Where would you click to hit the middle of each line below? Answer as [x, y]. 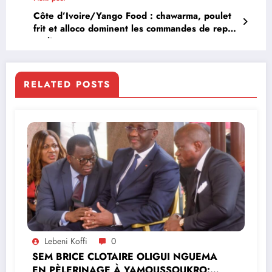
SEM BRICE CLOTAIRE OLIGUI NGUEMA [125, 256]
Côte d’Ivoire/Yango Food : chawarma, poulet [132, 15]
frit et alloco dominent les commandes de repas [135, 28]
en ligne [51, 41]
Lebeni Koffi [66, 241]
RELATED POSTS [67, 84]
